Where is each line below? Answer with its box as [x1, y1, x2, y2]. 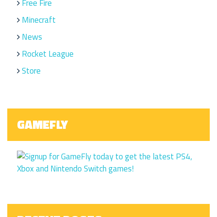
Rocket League [22, 47, 74, 61]
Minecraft [22, 14, 56, 27]
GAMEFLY [17, 115, 68, 134]
